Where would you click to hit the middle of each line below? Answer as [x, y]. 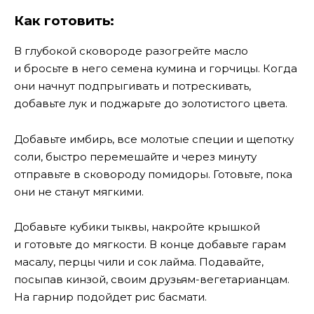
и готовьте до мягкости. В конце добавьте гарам [150, 245]
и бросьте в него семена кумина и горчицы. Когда [156, 69]
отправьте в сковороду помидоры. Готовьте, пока [153, 174]
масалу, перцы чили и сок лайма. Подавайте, [139, 262]
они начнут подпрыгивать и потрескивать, [132, 86]
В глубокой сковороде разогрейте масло [131, 51]
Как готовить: [64, 20]
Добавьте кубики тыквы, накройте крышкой [137, 227]
